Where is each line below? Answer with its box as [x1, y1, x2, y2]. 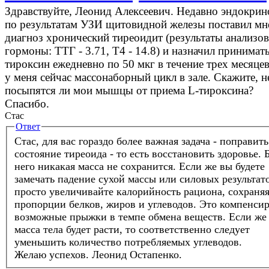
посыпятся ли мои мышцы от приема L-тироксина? [5, 83, 253, 97]
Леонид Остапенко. [89, 249, 182, 261]
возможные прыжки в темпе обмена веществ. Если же [14, 211, 267, 223]
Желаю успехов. [14, 249, 89, 261]
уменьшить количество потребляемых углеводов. [14, 236, 242, 249]
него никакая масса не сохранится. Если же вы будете [14, 160, 265, 173]
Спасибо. [5, 97, 49, 110]
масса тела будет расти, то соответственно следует [14, 223, 250, 236]
